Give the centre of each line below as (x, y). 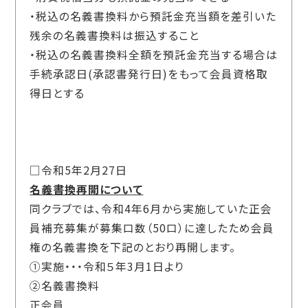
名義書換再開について (87, 190)
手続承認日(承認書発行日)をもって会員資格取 (149, 74)
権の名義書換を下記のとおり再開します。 (133, 247)
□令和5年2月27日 (79, 170)
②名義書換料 (65, 286)
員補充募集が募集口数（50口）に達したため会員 (152, 228)
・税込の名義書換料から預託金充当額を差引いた (153, 16)
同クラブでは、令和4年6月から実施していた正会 (151, 209)
